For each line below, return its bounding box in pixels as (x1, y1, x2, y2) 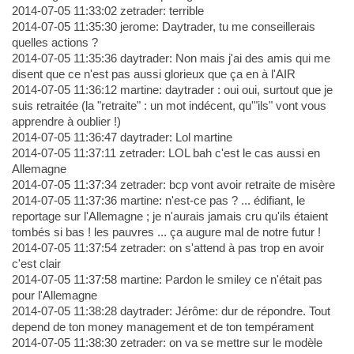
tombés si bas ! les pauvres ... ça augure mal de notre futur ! (11, 225, 321, 239)
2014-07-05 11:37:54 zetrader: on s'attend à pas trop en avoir (11, 241, 324, 255)
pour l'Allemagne (11, 288, 97, 303)
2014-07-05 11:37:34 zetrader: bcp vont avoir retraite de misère (11, 178, 335, 192)
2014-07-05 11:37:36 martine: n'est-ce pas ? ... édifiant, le (11, 194, 305, 208)
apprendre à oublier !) (11, 115, 121, 129)
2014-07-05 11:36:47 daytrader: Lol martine (11, 130, 232, 145)
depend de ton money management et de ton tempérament (11, 320, 314, 334)
